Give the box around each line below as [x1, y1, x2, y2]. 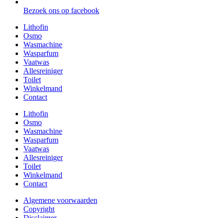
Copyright [23, 204, 54, 213]
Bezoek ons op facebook [23, 6, 99, 15]
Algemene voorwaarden [23, 196, 97, 204]
